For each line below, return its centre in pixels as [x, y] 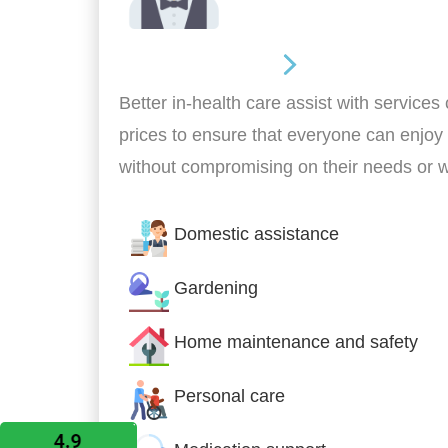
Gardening [216, 287]
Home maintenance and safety [296, 341]
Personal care [229, 395]
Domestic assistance [256, 233]
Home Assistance [198, 62]
